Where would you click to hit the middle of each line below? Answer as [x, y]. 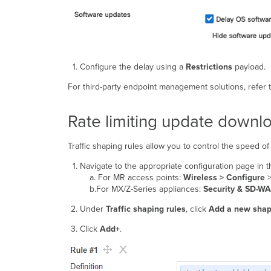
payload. [249, 67]
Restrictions [209, 67]
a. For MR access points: [130, 178]
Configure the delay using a [132, 67]
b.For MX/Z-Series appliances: [141, 189]
